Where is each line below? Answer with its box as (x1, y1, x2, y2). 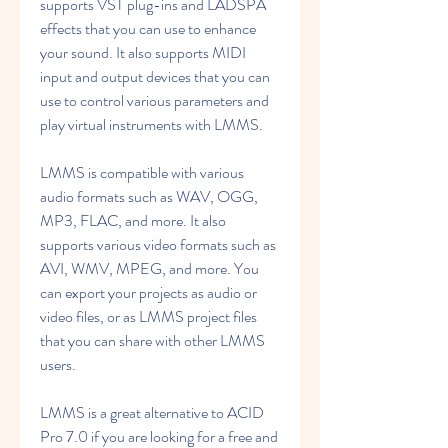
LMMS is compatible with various (40, 161, 244, 184)
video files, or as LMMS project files (40, 305, 257, 328)
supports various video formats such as (40, 233, 276, 256)
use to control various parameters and (40, 89, 269, 112)
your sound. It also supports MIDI (40, 41, 246, 64)
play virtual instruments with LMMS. (40, 113, 263, 136)
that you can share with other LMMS (40, 329, 265, 352)
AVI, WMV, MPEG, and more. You (40, 257, 259, 280)
